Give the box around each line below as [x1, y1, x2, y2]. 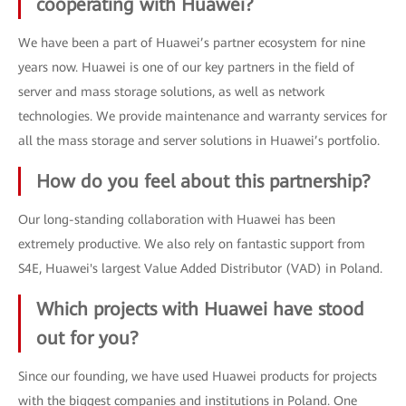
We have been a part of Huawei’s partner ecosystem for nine [18, 34, 365, 50]
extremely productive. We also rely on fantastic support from [18, 236, 365, 251]
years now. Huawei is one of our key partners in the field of [18, 59, 354, 74]
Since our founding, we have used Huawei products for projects [18, 368, 377, 383]
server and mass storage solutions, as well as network [18, 83, 324, 99]
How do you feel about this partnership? [36, 169, 371, 192]
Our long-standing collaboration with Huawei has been [18, 211, 335, 227]
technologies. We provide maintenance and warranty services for [18, 108, 387, 123]
